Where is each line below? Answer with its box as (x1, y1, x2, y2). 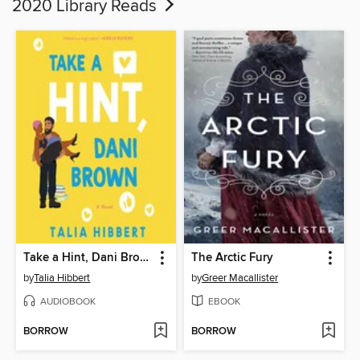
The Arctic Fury (191, 250, 273, 265)
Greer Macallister (202, 271, 278, 284)
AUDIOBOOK (40, 295, 96, 308)
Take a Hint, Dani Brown (140, 250, 149, 265)
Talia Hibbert (34, 271, 91, 284)
